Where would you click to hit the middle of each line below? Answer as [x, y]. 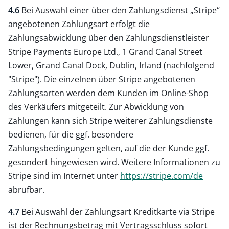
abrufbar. [26, 189]
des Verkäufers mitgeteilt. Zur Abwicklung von [96, 107]
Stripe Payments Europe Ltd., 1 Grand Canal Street [105, 51]
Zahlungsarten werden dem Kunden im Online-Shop [108, 93]
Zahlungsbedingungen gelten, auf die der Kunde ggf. [109, 148]
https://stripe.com [155, 176]
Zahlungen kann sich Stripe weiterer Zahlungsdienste [110, 120]
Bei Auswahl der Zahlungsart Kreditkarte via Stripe [117, 211]
